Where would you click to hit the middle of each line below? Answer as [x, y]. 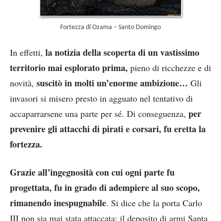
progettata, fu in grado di [58, 187]
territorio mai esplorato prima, [69, 67]
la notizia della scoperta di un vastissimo [122, 52]
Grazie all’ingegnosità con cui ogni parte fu [92, 172]
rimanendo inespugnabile [58, 203]
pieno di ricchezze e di [169, 67]
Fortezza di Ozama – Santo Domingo [110, 27]
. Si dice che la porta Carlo [154, 203]
